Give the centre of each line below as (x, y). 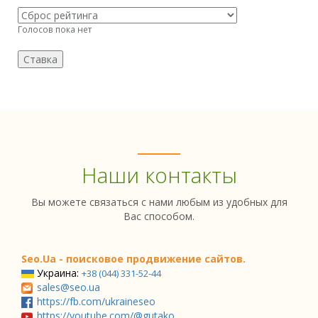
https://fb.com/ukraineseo (96, 301)
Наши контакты (159, 175)
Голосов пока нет (55, 29)
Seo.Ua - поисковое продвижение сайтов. (133, 259)
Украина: (59, 273)
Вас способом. (159, 216)
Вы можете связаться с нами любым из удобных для (159, 202)
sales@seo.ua (68, 287)
